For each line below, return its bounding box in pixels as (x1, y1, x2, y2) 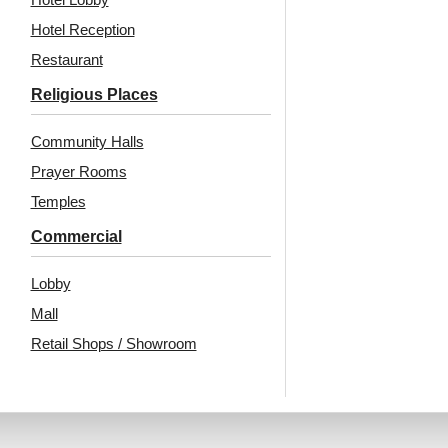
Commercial (30, 228, 122, 246)
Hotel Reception (30, 21, 135, 39)
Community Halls (30, 133, 144, 151)
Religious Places (30, 86, 158, 104)
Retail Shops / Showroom (30, 335, 197, 353)
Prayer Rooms (30, 163, 127, 181)
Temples (30, 193, 86, 211)
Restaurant (30, 51, 103, 69)
